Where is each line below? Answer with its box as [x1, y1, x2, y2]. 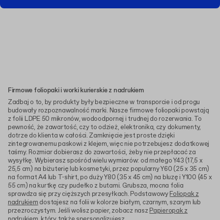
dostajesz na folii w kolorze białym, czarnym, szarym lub [38, 198, 201, 207]
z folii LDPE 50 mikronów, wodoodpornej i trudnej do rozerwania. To [8, 115, 202, 124]
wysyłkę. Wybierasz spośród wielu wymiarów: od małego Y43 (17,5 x [8, 157, 203, 165]
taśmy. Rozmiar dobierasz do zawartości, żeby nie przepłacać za [8, 148, 196, 157]
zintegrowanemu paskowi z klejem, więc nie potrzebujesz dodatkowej [8, 140, 210, 149]
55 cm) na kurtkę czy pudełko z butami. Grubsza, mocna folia [8, 182, 184, 191]
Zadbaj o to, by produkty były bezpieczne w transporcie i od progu [8, 98, 200, 107]
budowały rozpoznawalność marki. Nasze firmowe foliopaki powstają [8, 107, 209, 115]
